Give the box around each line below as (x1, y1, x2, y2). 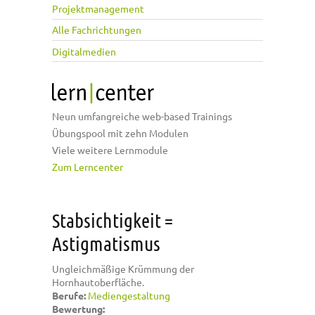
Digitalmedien (52, 44, 116, 58)
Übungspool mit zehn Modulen (52, 127, 188, 140)
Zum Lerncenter (52, 160, 123, 174)
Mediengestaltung (88, 289, 170, 302)
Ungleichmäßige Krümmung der (52, 262, 194, 276)
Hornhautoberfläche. (52, 276, 144, 289)
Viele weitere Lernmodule (52, 143, 168, 157)
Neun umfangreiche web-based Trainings (52, 110, 232, 123)
